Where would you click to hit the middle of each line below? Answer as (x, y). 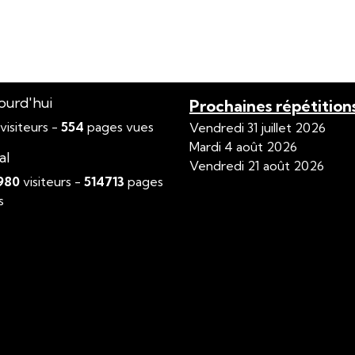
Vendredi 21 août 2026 (257, 166)
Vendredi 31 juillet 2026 (258, 128)
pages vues (119, 127)
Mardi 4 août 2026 (243, 147)
